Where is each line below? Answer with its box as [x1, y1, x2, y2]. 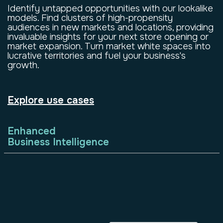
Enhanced [7, 125, 56, 138]
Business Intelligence [7, 136, 109, 149]
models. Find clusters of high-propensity [7, 12, 173, 23]
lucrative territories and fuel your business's [7, 50, 186, 61]
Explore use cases [7, 94, 94, 107]
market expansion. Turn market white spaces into [7, 40, 211, 52]
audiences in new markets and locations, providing [7, 21, 214, 33]
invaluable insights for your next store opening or [7, 31, 209, 42]
